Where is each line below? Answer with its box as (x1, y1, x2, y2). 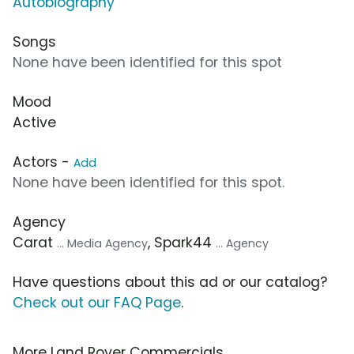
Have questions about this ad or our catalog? (13, 273, 327, 292)
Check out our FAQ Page (13, 293, 181, 313)
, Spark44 (148, 233, 216, 253)
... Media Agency (57, 235, 148, 252)
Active (13, 113, 56, 133)
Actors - (13, 153, 73, 172)
